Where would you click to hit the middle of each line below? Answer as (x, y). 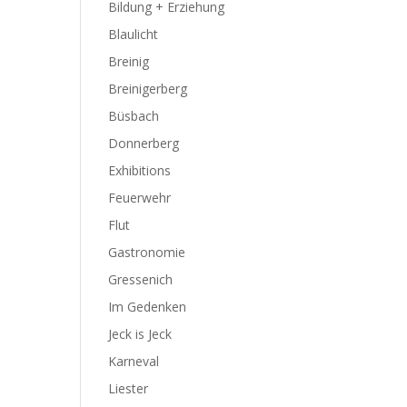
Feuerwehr (140, 198)
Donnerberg (144, 143)
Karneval (134, 361)
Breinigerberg (148, 89)
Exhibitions (140, 170)
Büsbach (134, 116)
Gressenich (141, 279)
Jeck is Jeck (140, 334)
